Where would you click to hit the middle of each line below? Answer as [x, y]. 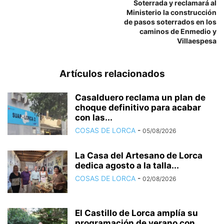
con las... [94, 118]
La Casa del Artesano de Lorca [139, 156]
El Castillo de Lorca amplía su [136, 213]
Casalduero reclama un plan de [140, 98]
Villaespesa [197, 41]
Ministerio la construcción [171, 12]
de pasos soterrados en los [170, 22]
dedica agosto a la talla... [127, 166]
